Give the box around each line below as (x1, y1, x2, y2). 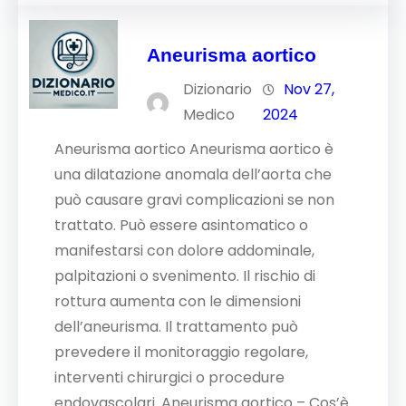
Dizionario (183, 79, 253, 100)
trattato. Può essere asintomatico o (54, 215, 308, 236)
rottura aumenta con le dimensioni (54, 291, 301, 312)
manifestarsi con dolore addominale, (54, 240, 314, 261)
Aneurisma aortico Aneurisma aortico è (54, 139, 333, 159)
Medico (183, 104, 236, 125)
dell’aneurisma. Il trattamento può (54, 316, 298, 337)
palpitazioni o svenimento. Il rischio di (54, 266, 315, 286)
